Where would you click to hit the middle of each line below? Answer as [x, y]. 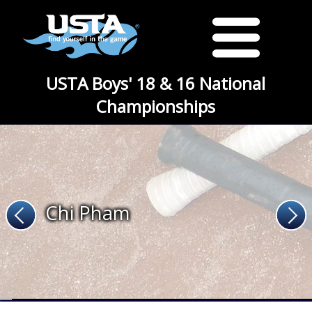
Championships [156, 106]
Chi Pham [88, 212]
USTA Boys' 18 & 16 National [156, 83]
